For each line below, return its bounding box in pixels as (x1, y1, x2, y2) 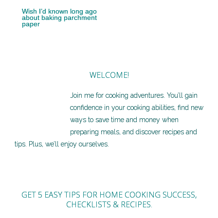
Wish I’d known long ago (22, 7, 97, 15)
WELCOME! (89, 70, 129, 80)
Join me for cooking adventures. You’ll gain (70, 91, 198, 99)
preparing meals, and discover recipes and (70, 128, 197, 136)
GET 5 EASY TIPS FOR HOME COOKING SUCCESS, (21, 189, 197, 200)
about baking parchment (22, 14, 97, 21)
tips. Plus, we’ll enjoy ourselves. (15, 140, 109, 148)
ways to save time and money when (70, 116, 179, 124)
